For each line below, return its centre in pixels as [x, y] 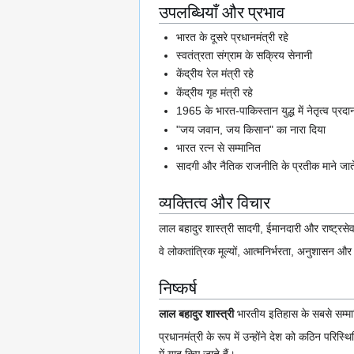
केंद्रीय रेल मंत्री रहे [215, 74]
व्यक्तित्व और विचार [215, 203]
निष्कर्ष [178, 288]
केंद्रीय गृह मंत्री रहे [215, 92]
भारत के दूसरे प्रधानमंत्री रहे [233, 37]
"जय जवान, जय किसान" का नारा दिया [251, 129]
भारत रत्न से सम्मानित [219, 148]
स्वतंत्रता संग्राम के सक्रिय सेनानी [245, 56]
